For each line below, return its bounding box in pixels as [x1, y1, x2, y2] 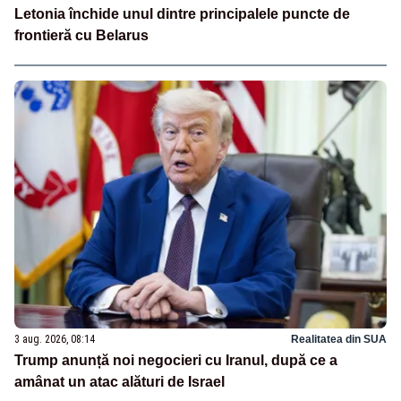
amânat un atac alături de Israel [14, 373, 225, 389]
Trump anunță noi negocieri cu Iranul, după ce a [14, 352, 337, 368]
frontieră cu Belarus [14, 27, 149, 43]
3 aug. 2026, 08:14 [14, 332, 95, 346]
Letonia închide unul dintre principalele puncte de [14, 5, 350, 21]
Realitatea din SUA [291, 332, 387, 346]
